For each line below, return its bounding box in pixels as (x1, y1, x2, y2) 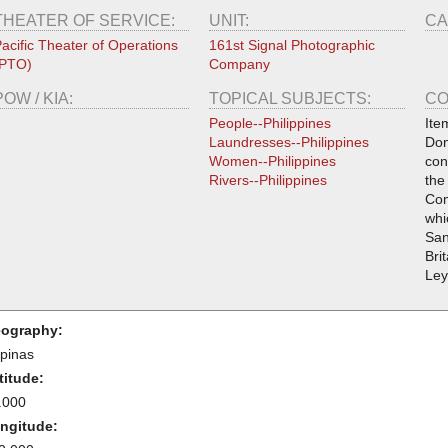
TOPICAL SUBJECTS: (208, 89, 375, 107)
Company (208, 55, 270, 72)
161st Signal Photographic (208, 36, 375, 53)
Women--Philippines (208, 152, 336, 169)
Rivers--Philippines (208, 171, 327, 188)
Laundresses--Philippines (208, 133, 369, 150)
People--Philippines (208, 114, 331, 131)
